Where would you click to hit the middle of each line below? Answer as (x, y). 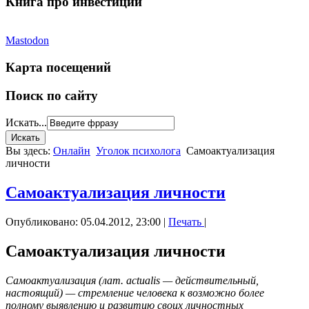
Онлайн (72, 151)
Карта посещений (58, 68)
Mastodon (27, 41)
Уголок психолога (138, 151)
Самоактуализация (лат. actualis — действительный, (132, 281)
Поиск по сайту (52, 95)
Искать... (26, 123)
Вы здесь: (29, 151)
